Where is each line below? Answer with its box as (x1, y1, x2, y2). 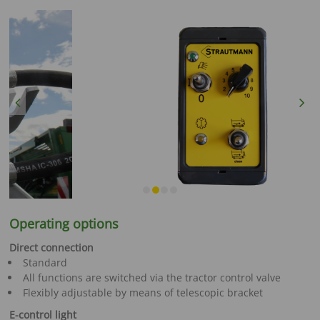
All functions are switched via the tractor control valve (22, 270, 281, 284)
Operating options (9, 214, 119, 232)
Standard (22, 255, 67, 269)
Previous (20, 94, 41, 102)
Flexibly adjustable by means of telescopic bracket (22, 285, 263, 299)
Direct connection (9, 240, 94, 254)
